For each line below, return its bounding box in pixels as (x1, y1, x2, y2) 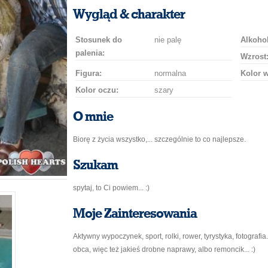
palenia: (75, 48, 105, 57)
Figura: (75, 69, 102, 78)
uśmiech (138, 3, 174, 13)
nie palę (154, 35, 181, 44)
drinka (230, 3, 257, 13)
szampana (208, 3, 252, 13)
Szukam (73, 159, 118, 172)
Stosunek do (75, 35, 122, 44)
